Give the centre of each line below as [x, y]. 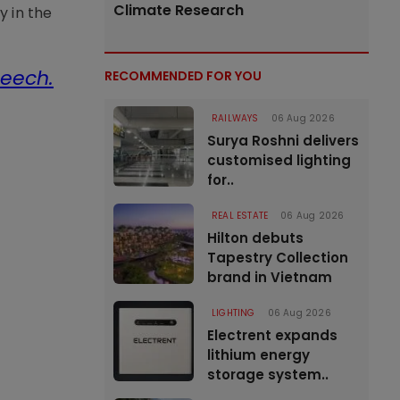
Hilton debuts [255, 238]
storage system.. [268, 375]
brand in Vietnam [270, 277]
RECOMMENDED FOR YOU [183, 76]
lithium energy [258, 355]
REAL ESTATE [240, 216]
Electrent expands [272, 335]
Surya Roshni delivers [283, 141]
